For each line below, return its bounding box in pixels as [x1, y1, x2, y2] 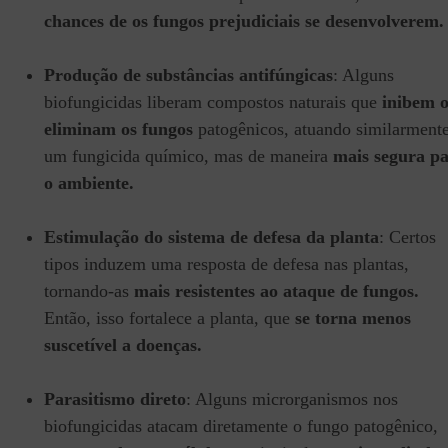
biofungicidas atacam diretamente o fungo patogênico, [44, 416, 438, 437]
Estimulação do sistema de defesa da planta [44, 227, 379, 248]
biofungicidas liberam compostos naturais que [44, 92, 382, 113]
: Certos [379, 227, 436, 248]
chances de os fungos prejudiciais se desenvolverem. [44, 11, 444, 32]
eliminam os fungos [44, 119, 198, 140]
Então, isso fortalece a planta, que [44, 308, 295, 329]
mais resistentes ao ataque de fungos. [134, 281, 419, 302]
